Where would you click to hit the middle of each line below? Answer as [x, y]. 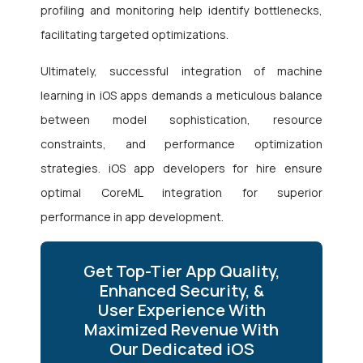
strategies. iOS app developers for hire [159, 169]
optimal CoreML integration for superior [181, 193]
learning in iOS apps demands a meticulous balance [181, 96]
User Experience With [181, 310]
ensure [304, 169]
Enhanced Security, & [181, 291]
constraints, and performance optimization [181, 144]
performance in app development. [132, 217]
